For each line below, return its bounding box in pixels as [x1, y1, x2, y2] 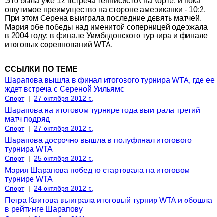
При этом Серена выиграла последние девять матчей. [5, 14, 201, 22]
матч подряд [5, 114, 50, 123]
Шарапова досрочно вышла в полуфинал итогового [5, 136, 192, 144]
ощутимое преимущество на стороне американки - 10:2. [5, 5, 206, 14]
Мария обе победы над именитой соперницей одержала [5, 22, 208, 31]
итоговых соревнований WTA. [5, 40, 113, 48]
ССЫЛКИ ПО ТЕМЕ [5, 64, 77, 73]
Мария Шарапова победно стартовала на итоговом [5, 166, 190, 174]
